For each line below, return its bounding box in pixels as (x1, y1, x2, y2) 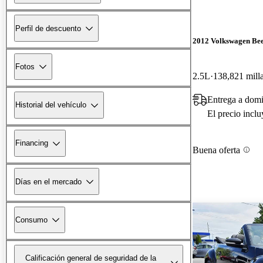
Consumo (15, 215, 48, 224)
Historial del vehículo (15, 100, 86, 110)
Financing (15, 139, 48, 148)
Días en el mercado (15, 177, 82, 186)
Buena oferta (193, 144, 240, 155)
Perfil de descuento (15, 23, 81, 33)
